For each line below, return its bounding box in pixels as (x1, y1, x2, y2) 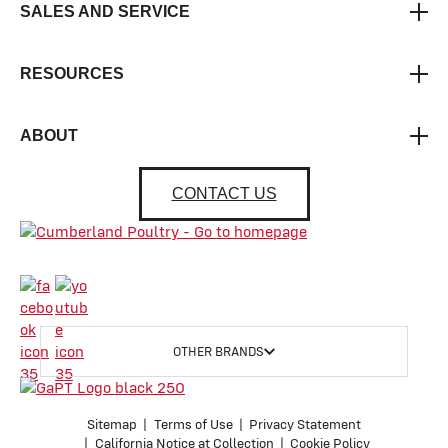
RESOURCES (20, 65, 124, 83)
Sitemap (87, 416, 138, 434)
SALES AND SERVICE (20, 3, 190, 21)
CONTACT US (171, 185, 277, 203)
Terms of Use (153, 416, 233, 434)
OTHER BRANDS (173, 344, 264, 360)
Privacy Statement (248, 416, 361, 434)
